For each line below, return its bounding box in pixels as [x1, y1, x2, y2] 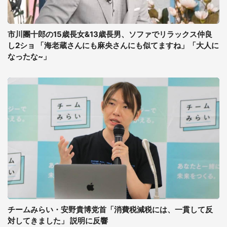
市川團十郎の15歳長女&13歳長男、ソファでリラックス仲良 [8, 29, 212, 39]
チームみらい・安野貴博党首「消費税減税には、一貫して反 [8, 205, 213, 214]
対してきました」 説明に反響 [8, 216, 108, 225]
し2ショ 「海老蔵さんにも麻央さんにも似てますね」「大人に [8, 41, 219, 50]
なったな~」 [8, 52, 51, 61]
